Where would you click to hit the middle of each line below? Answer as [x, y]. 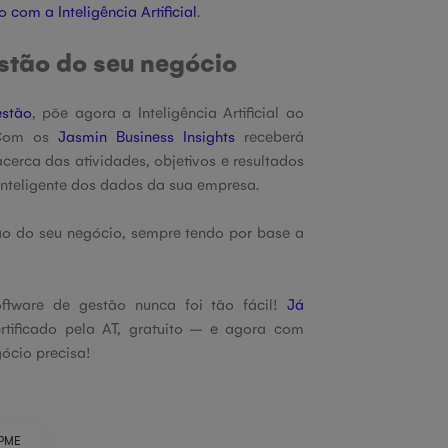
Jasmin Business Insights [146, 135]
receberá [269, 135]
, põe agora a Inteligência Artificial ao [168, 111]
